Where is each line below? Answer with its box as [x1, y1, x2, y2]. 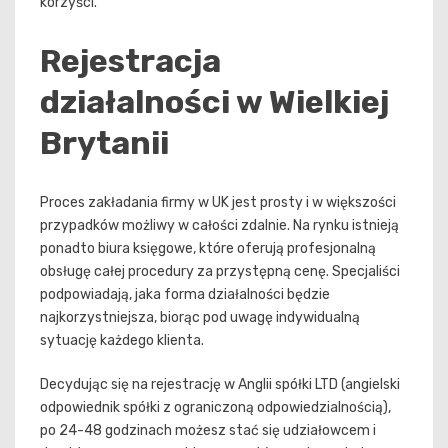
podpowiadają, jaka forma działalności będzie [40, 285, 330, 303]
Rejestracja [40, 41, 221, 80]
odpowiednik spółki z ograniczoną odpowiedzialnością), [40, 398, 391, 416]
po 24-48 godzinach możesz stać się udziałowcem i [40, 421, 376, 439]
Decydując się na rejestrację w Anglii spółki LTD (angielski [40, 375, 400, 393]
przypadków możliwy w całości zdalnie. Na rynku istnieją [40, 216, 399, 234]
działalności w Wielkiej [40, 82, 389, 121]
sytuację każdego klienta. [40, 331, 204, 349]
